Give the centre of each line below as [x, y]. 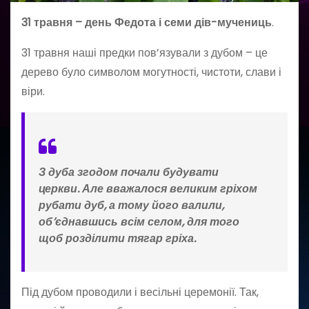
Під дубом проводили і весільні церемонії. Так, [140, 292]
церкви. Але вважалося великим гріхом [148, 188]
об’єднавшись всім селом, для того [139, 221]
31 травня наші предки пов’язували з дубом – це [144, 52]
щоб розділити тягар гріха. [119, 238]
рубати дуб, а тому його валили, [131, 205]
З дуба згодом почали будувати [129, 172]
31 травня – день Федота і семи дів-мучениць [147, 22]
